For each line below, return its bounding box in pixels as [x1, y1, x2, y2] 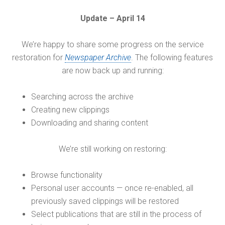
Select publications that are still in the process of [31, 209, 202, 219]
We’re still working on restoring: [58, 144, 167, 154]
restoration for [12, 52, 65, 62]
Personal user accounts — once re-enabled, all [31, 183, 194, 193]
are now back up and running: [61, 65, 164, 75]
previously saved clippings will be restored [31, 196, 179, 206]
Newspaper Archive [65, 52, 131, 62]
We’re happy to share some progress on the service [21, 39, 204, 49]
